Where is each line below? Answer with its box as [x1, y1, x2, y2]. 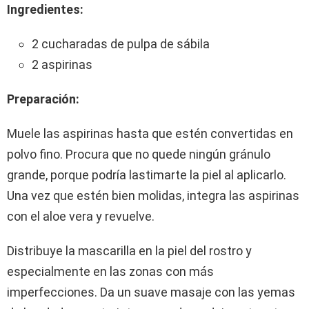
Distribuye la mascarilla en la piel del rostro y [7, 243, 252, 259]
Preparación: [7, 92, 79, 107]
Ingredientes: [7, 2, 83, 17]
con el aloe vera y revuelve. [7, 209, 154, 224]
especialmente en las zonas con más [7, 264, 214, 279]
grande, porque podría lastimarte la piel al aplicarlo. [7, 168, 286, 183]
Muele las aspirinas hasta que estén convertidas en [7, 126, 293, 141]
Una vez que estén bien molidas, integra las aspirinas [7, 188, 299, 203]
